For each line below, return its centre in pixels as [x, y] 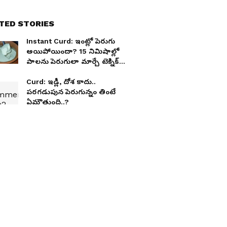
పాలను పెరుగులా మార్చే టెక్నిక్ [73, 61]
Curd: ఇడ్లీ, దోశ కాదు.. [61, 82]
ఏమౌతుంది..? [48, 102]
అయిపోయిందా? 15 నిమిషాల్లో [73, 51]
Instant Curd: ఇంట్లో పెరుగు [71, 41]
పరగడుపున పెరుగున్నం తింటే [71, 92]
